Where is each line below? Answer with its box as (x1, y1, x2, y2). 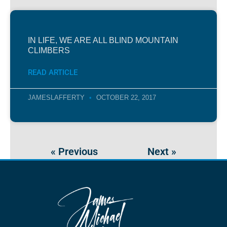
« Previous (51, 145, 98, 158)
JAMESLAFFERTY (28, 93, 87, 101)
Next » (147, 145, 176, 158)
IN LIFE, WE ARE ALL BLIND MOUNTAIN (28, 35, 178, 45)
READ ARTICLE (28, 67, 78, 77)
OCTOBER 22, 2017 (94, 93, 156, 101)
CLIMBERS (28, 46, 70, 55)
